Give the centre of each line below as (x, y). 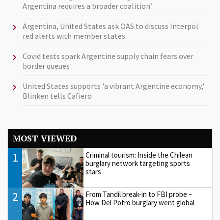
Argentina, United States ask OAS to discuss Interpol (110, 26)
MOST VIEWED (45, 138)
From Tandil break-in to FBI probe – (139, 194)
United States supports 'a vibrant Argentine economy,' (113, 86)
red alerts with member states (74, 36)
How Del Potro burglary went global (140, 202)
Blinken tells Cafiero (57, 96)
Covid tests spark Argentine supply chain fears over (108, 56)
